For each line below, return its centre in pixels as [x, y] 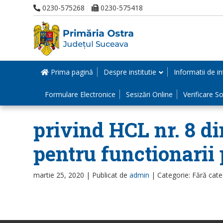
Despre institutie [130, 72]
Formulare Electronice [80, 94]
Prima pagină [71, 72]
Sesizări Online [149, 94]
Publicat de [111, 175]
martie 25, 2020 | [63, 175]
